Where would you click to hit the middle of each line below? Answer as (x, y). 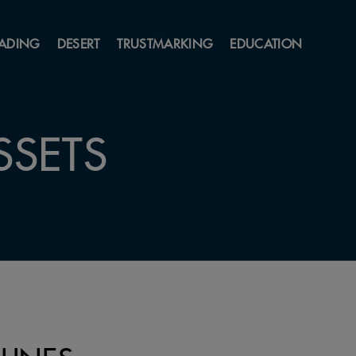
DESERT (78, 43)
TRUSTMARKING (165, 43)
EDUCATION (266, 43)
